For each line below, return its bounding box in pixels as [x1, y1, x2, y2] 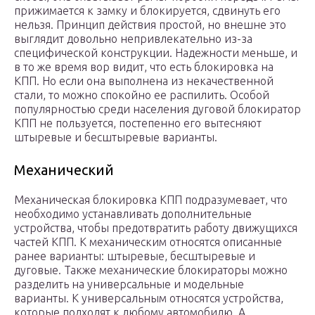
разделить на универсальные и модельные [14, 278, 244, 291]
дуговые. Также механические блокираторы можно [14, 264, 288, 277]
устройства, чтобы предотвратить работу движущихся [14, 221, 297, 235]
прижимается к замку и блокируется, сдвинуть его [14, 4, 281, 18]
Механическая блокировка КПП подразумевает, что [14, 193, 288, 207]
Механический [14, 162, 114, 179]
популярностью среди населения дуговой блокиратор [14, 103, 301, 116]
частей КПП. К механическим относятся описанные [14, 236, 282, 249]
